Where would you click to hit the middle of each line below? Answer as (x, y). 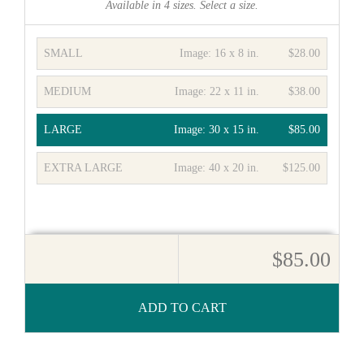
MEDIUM (67, 91)
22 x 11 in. (235, 91)
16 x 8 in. (237, 53)
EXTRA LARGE (83, 168)
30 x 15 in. (234, 130)
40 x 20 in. (234, 168)
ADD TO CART (182, 308)
